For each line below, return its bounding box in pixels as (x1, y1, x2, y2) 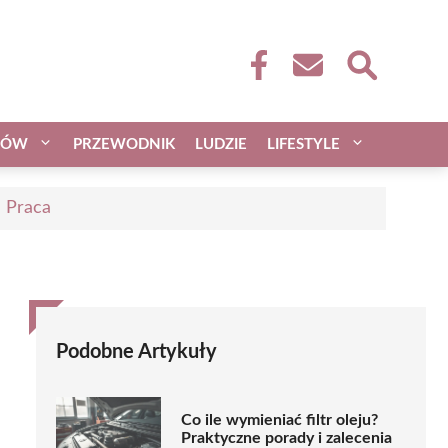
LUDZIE (195, 136, 247, 152)
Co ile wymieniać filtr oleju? (181, 412, 378, 429)
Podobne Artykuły (56, 341, 217, 362)
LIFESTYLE (267, 136, 340, 152)
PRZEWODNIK (73, 136, 175, 152)
